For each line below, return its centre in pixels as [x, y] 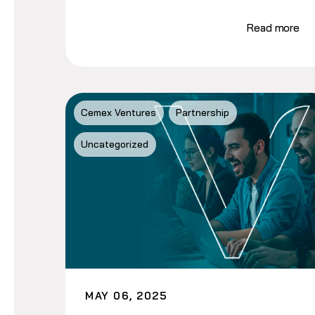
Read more [273, 27]
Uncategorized [115, 144]
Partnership [203, 113]
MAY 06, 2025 [127, 295]
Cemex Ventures [119, 113]
